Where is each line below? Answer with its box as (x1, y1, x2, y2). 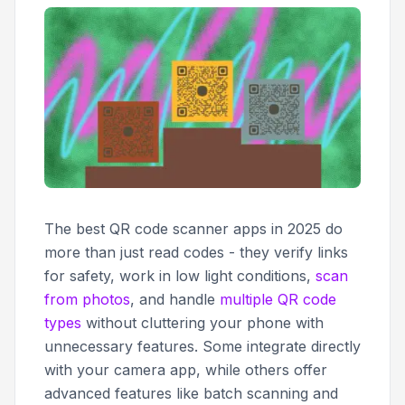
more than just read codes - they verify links (44, 242, 348, 261)
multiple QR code (220, 289, 336, 308)
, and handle (130, 289, 220, 308)
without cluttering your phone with (81, 313, 324, 332)
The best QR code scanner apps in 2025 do (44, 219, 343, 238)
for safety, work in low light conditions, (44, 266, 316, 285)
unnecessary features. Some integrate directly (44, 336, 361, 355)
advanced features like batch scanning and (44, 383, 338, 402)
